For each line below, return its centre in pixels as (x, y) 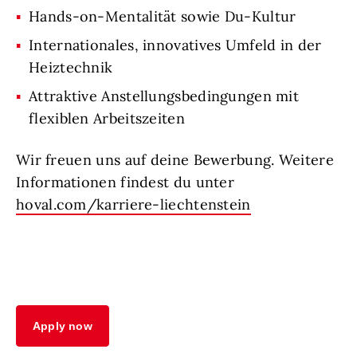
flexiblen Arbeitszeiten (107, 119)
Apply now (63, 326)
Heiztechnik (71, 68)
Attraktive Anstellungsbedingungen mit (164, 96)
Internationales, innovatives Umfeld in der (175, 45)
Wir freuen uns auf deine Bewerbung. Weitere (175, 160)
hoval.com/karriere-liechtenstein (133, 205)
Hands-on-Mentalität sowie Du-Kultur (163, 17)
